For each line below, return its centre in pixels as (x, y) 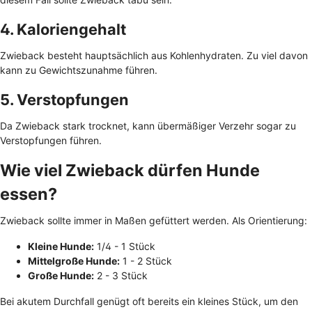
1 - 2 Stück (146, 260)
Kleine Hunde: (61, 246)
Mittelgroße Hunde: (74, 260)
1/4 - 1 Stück (125, 246)
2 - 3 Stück (121, 275)
